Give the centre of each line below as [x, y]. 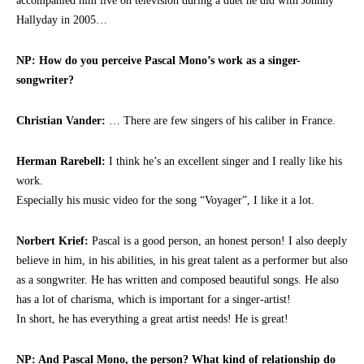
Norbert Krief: [52, 240]
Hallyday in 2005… [62, 19]
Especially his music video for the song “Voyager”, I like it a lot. [165, 200]
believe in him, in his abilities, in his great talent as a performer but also [182, 260]
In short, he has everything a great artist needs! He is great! [152, 318]
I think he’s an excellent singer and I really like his [224, 161]
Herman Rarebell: [61, 161]
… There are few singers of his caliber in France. [221, 120]
